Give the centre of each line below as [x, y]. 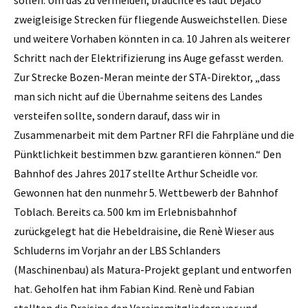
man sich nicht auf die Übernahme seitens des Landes [138, 96]
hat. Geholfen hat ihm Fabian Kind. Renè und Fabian [134, 288]
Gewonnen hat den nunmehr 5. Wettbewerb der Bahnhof [146, 192]
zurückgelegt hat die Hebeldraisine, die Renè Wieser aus [144, 231]
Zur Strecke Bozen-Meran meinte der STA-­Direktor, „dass [147, 77]
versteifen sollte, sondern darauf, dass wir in [117, 115]
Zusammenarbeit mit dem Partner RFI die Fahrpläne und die [154, 134]
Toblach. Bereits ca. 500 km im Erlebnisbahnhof [125, 211]
